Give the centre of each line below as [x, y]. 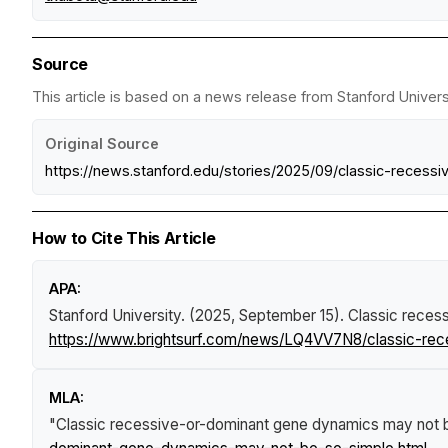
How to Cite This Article [124, 237]
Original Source [102, 143]
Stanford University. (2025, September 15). [198, 315]
